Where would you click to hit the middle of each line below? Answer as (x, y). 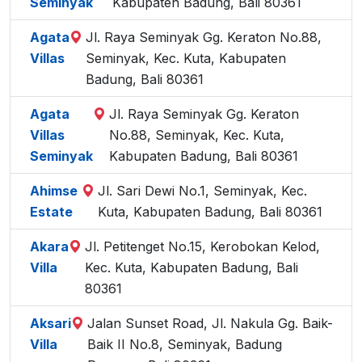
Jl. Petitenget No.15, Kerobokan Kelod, (202, 246)
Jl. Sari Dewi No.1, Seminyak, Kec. (202, 191)
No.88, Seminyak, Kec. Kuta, (197, 135)
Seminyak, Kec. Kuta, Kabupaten (186, 58)
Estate (51, 212)
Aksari (51, 323)
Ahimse (54, 191)
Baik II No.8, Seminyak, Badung (185, 344)
